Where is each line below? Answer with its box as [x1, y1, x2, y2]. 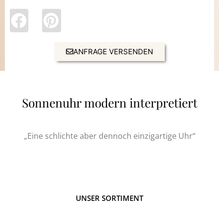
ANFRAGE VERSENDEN [73, 47, 153, 57]
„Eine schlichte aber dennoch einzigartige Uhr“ [23, 130, 196, 142]
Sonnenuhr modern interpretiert [22, 94, 197, 111]
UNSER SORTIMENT [76, 193, 143, 203]
